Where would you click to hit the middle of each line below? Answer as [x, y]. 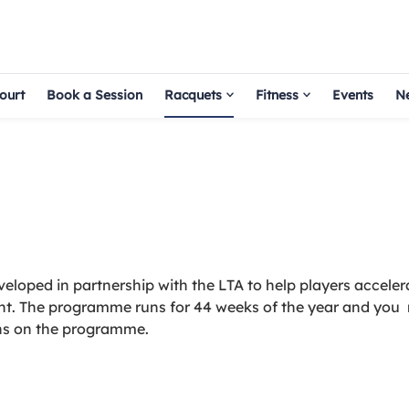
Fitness [277, 94]
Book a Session [94, 94]
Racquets [193, 94]
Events [353, 94]
